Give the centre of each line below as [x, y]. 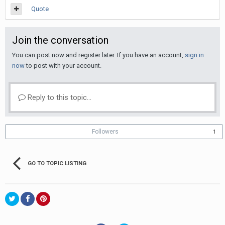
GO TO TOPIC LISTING [57, 164]
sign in [194, 55]
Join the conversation [60, 40]
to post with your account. [63, 66]
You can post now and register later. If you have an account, [98, 55]
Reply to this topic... [59, 98]
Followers [105, 132]
